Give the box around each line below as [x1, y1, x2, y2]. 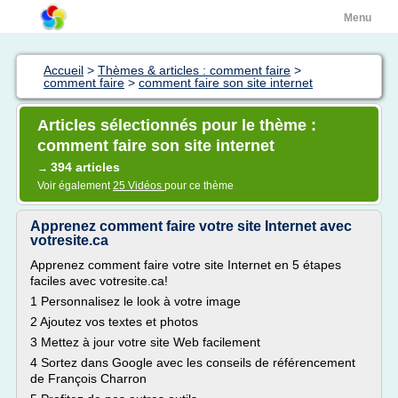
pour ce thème [164, 179, 234, 192]
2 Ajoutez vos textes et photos [30, 314, 198, 329]
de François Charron [30, 371, 147, 386]
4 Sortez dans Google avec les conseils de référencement [30, 355, 355, 370]
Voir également [37, 179, 113, 192]
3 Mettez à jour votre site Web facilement [30, 335, 260, 349]
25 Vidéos [113, 179, 164, 192]
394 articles [51, 160, 120, 174]
